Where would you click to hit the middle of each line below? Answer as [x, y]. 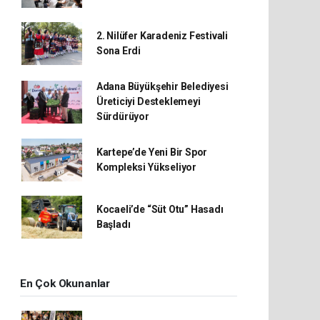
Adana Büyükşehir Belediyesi [162, 86]
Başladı [113, 224]
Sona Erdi [119, 51]
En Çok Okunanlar [65, 284]
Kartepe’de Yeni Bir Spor [152, 152]
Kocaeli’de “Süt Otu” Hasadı [160, 209]
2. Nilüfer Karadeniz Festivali [162, 36]
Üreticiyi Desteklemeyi [148, 101]
